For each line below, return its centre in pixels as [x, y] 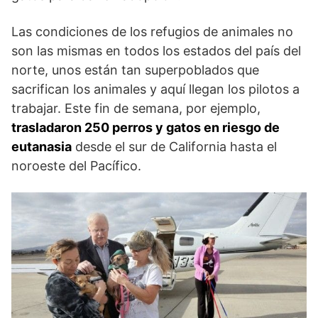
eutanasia [42, 146]
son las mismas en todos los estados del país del [156, 50]
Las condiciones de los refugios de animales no [152, 31]
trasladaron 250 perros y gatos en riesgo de [146, 127]
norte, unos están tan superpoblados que [135, 70]
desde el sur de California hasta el [174, 146]
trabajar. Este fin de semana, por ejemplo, [136, 108]
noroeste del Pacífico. [76, 165]
